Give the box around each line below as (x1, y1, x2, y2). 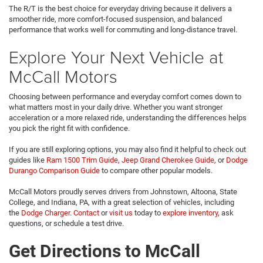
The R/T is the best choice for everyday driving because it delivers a (9, 4, 232, 13)
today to (133, 208, 163, 217)
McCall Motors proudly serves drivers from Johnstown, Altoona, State (9, 187, 237, 196)
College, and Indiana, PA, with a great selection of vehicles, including (9, 197, 234, 207)
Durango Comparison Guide (9, 166, 100, 175)
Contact (73, 208, 99, 217)
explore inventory (163, 208, 218, 217)
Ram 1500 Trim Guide (46, 155, 118, 164)
